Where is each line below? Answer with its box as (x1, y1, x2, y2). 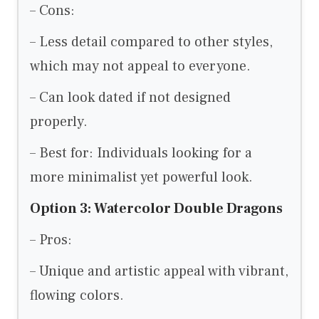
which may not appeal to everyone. (30, 57, 251, 76)
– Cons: (30, 1, 75, 21)
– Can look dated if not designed (30, 88, 231, 108)
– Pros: (30, 231, 72, 250)
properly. (30, 113, 88, 132)
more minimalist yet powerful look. (30, 168, 253, 187)
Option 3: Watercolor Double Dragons (30, 199, 283, 219)
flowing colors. (30, 286, 124, 305)
